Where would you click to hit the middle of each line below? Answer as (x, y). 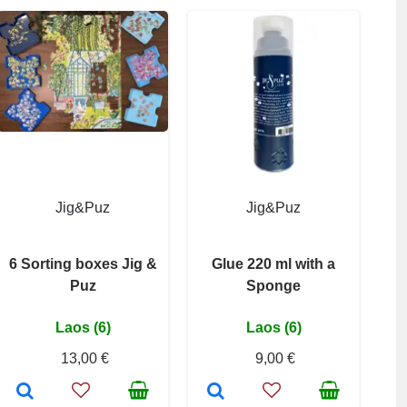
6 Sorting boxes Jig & (83, 264)
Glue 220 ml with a (273, 264)
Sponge (273, 286)
